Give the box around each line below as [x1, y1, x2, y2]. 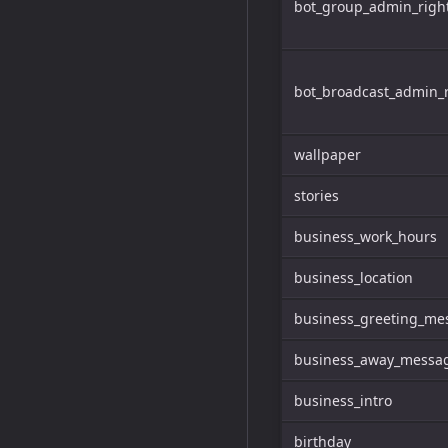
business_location [294, 268, 413, 287]
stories [294, 186, 339, 205]
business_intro [294, 391, 392, 410]
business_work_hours [294, 227, 437, 246]
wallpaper [294, 145, 361, 164]
